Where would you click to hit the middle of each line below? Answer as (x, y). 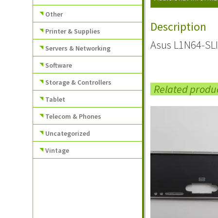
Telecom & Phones (73, 116)
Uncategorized (68, 133)
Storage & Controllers (79, 82)
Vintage (57, 150)
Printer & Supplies (73, 31)
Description (179, 27)
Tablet (55, 99)
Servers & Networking (78, 48)
